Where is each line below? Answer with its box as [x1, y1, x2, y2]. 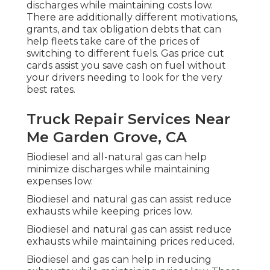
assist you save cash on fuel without [52, 60, 226, 72]
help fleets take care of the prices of [27, 36, 199, 48]
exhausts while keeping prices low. [27, 206, 192, 218]
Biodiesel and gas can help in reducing [27, 254, 212, 266]
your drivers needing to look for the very [27, 72, 222, 84]
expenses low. [27, 175, 93, 187]
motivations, [180, 11, 237, 24]
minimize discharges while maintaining [27, 163, 210, 175]
